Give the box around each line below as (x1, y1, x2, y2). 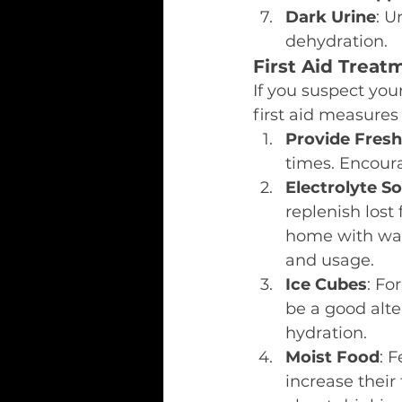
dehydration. (285, 31, 388, 51)
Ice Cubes (285, 275, 367, 294)
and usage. (285, 250, 374, 270)
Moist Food (285, 347, 380, 367)
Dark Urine (285, 7, 376, 27)
